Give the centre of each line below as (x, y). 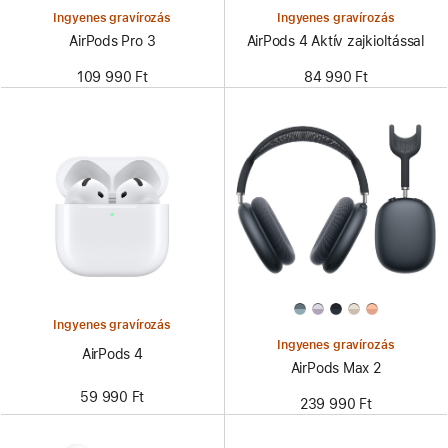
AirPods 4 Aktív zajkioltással (335, 41)
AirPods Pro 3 (112, 41)
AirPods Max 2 (335, 367)
